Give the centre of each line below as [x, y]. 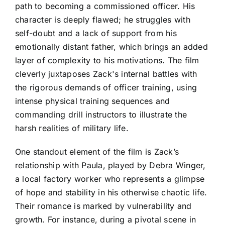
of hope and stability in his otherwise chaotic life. [111, 193]
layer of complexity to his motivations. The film [107, 61]
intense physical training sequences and [93, 101]
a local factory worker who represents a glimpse [110, 179]
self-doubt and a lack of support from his [96, 33]
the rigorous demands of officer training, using [106, 88]
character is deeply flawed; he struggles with [103, 20]
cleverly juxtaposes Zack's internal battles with [106, 74]
